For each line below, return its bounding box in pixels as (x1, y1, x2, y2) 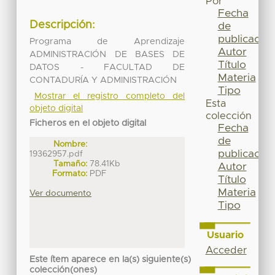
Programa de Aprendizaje (29, 37, 185, 46)
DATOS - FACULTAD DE (29, 63, 185, 72)
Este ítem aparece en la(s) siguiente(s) (29, 255, 192, 265)
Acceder (205, 245, 247, 255)
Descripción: (29, 20, 96, 31)
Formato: (52, 169, 88, 178)
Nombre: (53, 139, 88, 149)
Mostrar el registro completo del (34, 91, 185, 101)
